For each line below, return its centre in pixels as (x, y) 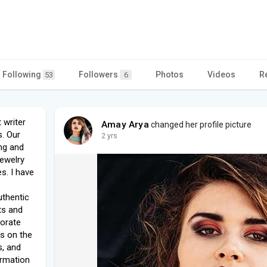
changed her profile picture (200, 124)
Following (23, 74)
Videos (221, 74)
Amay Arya (125, 124)
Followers (99, 74)
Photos (170, 74)
